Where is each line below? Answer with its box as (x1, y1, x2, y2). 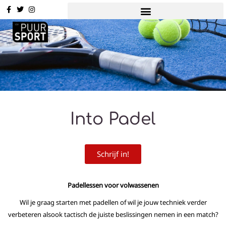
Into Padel (70, 110, 156, 129)
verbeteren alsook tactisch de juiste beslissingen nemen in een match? (8, 210, 218, 219)
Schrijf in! (97, 149, 129, 159)
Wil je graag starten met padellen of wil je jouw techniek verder (19, 198, 207, 207)
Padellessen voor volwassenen (67, 181, 159, 190)
